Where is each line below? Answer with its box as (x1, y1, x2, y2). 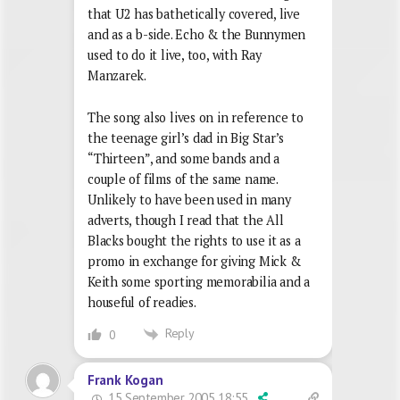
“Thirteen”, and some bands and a (87, 150, 280, 168)
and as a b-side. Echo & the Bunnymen (87, 26, 306, 44)
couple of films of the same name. (87, 171, 278, 188)
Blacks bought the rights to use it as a (87, 232, 301, 250)
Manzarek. (87, 67, 147, 85)
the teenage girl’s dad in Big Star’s (87, 129, 285, 147)
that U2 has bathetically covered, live (87, 5, 300, 23)
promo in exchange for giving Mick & (87, 253, 301, 271)
